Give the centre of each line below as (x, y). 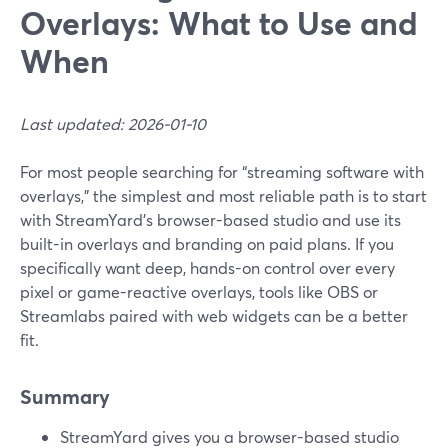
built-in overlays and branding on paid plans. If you (207, 243)
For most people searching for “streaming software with (222, 171)
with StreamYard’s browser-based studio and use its (210, 219)
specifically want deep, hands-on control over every (207, 267)
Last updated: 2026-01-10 (113, 123)
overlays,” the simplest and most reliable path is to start (223, 195)
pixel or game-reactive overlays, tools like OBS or (199, 291)
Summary (65, 396)
